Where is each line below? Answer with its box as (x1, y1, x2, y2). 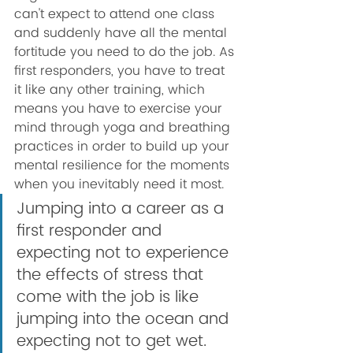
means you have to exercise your (14, 98, 226, 119)
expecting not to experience (17, 240, 233, 266)
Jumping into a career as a (17, 196, 229, 222)
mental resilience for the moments (14, 155, 233, 176)
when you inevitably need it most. (14, 174, 228, 195)
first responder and (17, 218, 166, 244)
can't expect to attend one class (14, 4, 218, 24)
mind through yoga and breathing (14, 117, 234, 138)
